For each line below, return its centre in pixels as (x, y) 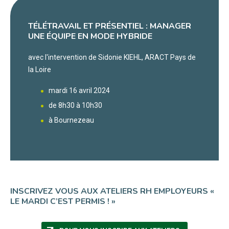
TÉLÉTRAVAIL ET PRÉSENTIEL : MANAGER (110, 26)
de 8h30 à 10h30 (75, 106)
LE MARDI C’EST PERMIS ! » (63, 202)
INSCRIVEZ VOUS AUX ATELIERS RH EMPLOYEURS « (112, 191)
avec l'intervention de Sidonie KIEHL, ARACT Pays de (112, 58)
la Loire (40, 70)
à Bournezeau (71, 120)
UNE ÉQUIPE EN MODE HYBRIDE (90, 37)
